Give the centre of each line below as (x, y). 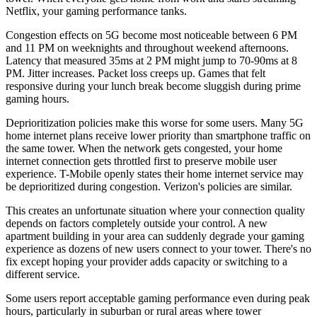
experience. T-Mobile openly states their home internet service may (155, 173)
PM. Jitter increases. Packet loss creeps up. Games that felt (136, 73)
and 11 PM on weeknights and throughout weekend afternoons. (147, 47)
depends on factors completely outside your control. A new (137, 223)
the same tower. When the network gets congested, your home (144, 148)
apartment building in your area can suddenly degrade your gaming (155, 236)
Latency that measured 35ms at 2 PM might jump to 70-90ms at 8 (151, 60)
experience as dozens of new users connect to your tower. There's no (158, 248)
